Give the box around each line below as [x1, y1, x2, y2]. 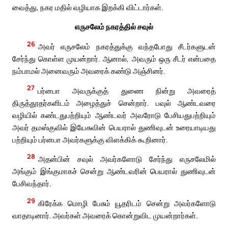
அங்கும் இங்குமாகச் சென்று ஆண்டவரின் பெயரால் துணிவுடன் [12, 166, 216, 177]
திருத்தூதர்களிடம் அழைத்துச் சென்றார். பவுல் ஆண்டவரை [12, 97, 216, 108]
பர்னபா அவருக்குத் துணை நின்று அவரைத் [38, 85, 216, 96]
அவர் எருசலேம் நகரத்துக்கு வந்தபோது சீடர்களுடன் [38, 41, 216, 52]
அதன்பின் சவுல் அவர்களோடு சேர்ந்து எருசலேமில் [38, 154, 216, 164]
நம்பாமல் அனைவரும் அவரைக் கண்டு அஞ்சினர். [12, 66, 165, 76]
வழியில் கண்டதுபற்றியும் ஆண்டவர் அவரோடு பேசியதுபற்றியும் [12, 109, 216, 120]
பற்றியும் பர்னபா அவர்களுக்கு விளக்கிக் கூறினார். [12, 134, 168, 145]
